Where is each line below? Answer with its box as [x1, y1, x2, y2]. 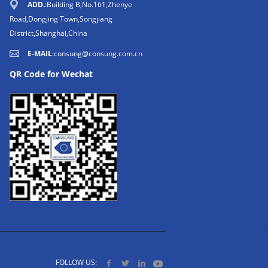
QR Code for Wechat [10, 68, 93, 80]
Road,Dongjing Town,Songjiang [10, 14, 112, 24]
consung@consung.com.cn [54, 48, 142, 59]
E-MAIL [28, 48, 52, 59]
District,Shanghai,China [10, 28, 87, 38]
